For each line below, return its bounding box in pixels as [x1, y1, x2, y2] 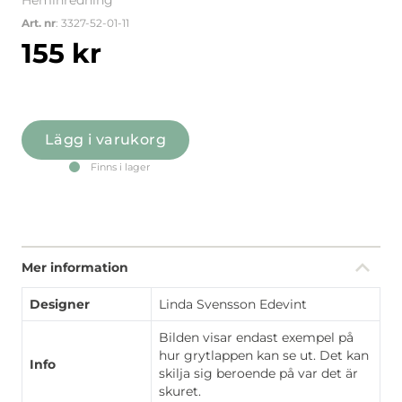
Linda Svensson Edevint [159, 296, 307, 312]
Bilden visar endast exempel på [159, 329, 354, 345]
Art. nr [22, 16, 56, 30]
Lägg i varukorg [45, 131, 166, 148]
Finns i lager [90, 161, 150, 173]
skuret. [159, 383, 201, 399]
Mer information [22, 259, 128, 275]
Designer [30, 296, 90, 312]
